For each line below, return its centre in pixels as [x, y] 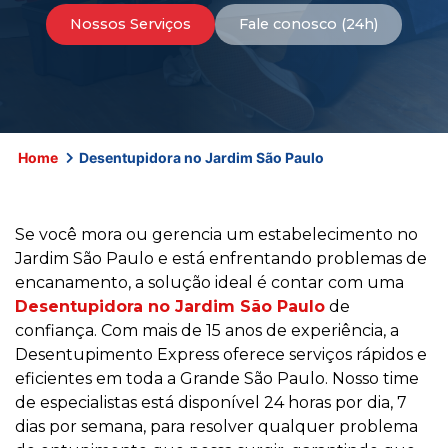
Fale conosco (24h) [308, 23]
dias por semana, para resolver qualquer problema [216, 427]
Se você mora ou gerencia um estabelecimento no [216, 235]
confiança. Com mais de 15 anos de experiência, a [207, 331]
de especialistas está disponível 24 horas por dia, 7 [211, 403]
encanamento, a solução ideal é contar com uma [209, 283]
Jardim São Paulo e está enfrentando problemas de [221, 259]
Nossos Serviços [130, 23]
